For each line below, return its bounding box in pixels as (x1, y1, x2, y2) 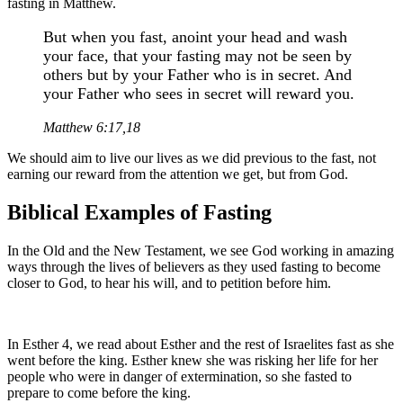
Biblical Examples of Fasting (7, 200, 272, 224)
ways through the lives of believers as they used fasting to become (7, 258, 381, 274)
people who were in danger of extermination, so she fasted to (7, 368, 352, 384)
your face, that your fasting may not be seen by (43, 46, 352, 65)
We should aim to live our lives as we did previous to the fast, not (7, 149, 376, 166)
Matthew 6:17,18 (43, 119, 140, 135)
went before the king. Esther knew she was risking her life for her (7, 352, 378, 368)
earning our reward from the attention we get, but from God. (7, 166, 348, 182)
